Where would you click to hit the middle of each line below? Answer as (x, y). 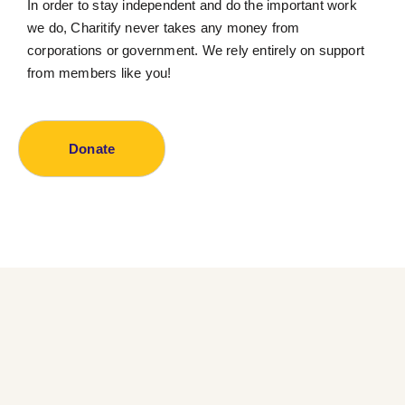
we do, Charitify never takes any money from (164, 28)
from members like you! (99, 73)
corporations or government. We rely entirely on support (196, 51)
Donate (92, 149)
